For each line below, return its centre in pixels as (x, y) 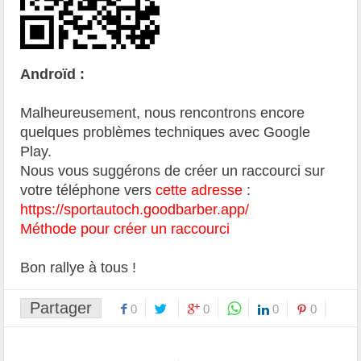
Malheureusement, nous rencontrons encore (163, 112)
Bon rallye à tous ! (79, 267)
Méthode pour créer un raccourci (125, 228)
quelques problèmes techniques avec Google (166, 132)
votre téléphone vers (88, 190)
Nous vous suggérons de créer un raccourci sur (173, 170)
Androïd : (53, 74)
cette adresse (199, 190)
